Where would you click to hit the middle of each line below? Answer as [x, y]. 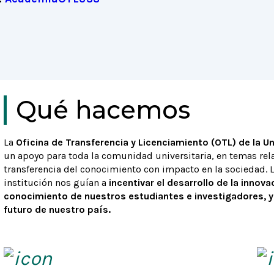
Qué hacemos [103, 110]
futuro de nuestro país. [57, 209]
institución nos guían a [55, 183]
